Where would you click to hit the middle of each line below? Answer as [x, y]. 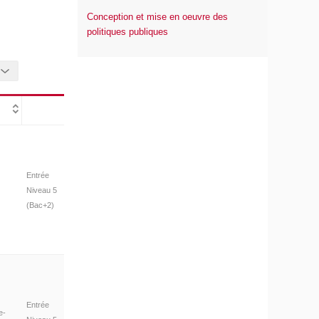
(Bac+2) [40, 205]
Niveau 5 [41, 190]
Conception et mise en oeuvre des [158, 17]
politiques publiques [128, 32]
